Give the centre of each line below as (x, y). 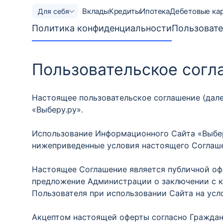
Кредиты (124, 11)
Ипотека (155, 11)
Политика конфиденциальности (102, 28)
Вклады (96, 11)
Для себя (54, 11)
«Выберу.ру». (57, 110)
